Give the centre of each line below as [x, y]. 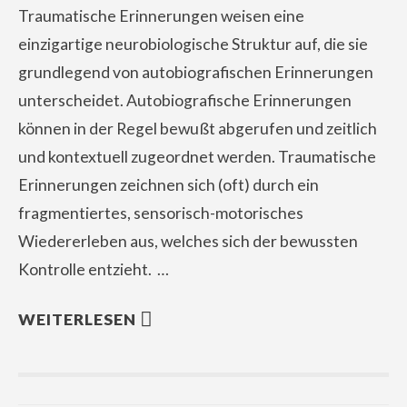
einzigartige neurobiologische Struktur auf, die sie [193, 44]
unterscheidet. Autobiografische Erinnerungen [185, 100]
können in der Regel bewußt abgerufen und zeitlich [198, 129]
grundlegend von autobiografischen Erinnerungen [196, 72]
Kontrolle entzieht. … [94, 269]
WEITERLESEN [77, 319]
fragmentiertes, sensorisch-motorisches [161, 213]
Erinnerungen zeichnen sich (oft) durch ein [169, 185]
